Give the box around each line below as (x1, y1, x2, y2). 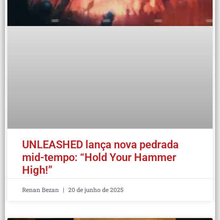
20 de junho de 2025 (67, 186, 123, 194)
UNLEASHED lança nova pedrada (22, 138, 179, 151)
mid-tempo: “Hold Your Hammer (22, 151, 176, 164)
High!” (22, 164, 53, 177)
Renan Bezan (22, 186, 60, 194)
